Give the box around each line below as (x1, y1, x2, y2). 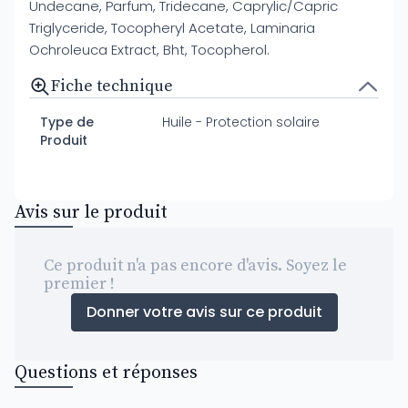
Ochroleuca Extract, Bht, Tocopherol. (29, 40, 270, 59)
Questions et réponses (15, 362, 198, 384)
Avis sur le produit (15, 201, 168, 224)
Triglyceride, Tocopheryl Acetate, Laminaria (29, 18, 315, 37)
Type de (40, 113, 94, 131)
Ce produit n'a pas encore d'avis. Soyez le (44, 255, 347, 276)
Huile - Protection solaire (162, 113, 321, 131)
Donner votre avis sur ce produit (86, 301, 322, 322)
